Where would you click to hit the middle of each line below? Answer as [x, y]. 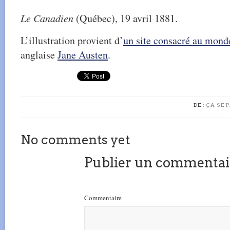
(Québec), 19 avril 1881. [126, 18]
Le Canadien [47, 18]
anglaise [39, 55]
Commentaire [103, 198]
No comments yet [75, 140]
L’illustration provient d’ [72, 40]
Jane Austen [83, 55]
